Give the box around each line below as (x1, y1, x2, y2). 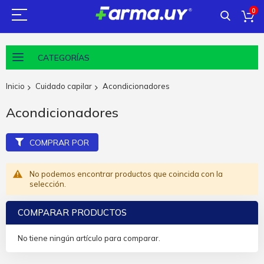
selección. (29, 179, 66, 189)
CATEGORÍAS (38, 52, 90, 63)
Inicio (6, 81, 25, 91)
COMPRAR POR (29, 137, 89, 148)
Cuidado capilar (35, 81, 92, 91)
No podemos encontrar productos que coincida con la (29, 169, 223, 179)
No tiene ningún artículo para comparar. (18, 233, 160, 243)
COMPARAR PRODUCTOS (18, 206, 127, 218)
